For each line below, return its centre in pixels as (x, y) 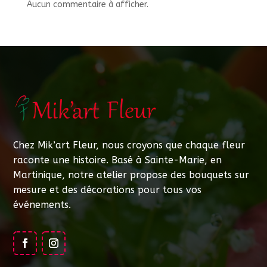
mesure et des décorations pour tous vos (108, 190)
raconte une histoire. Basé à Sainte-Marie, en (118, 160)
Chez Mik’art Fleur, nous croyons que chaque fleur (129, 145)
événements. (42, 205)
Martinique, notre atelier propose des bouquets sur (131, 175)
